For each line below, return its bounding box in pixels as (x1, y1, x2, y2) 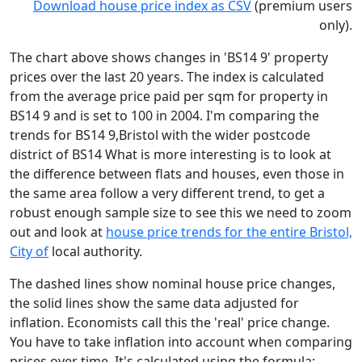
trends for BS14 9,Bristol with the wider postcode (10, 125, 310, 144)
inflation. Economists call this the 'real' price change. (10, 313, 330, 331)
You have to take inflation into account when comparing (10, 332, 352, 351)
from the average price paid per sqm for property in (10, 86, 328, 105)
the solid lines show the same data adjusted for (10, 293, 299, 312)
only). (319, 15, 352, 34)
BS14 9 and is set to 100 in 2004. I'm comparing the (10, 106, 319, 124)
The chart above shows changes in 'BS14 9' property (10, 48, 328, 66)
